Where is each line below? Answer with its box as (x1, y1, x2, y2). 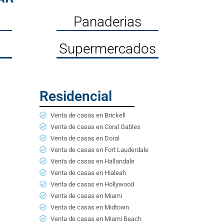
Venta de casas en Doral (50, 134, 119, 142)
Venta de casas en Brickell (50, 111, 125, 119)
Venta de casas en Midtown (50, 203, 129, 211)
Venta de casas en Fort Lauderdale (50, 145, 148, 153)
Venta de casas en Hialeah (50, 168, 126, 176)
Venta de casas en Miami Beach (50, 214, 141, 222)
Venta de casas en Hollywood (50, 180, 134, 188)
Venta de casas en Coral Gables (50, 122, 140, 130)
